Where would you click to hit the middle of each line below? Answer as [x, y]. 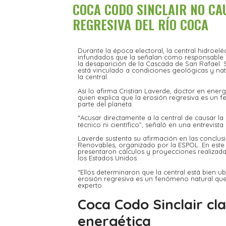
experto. [91, 185]
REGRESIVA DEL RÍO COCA [141, 25]
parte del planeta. [106, 104]
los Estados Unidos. [108, 158]
